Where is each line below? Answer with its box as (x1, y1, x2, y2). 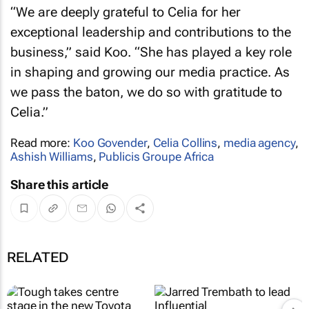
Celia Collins (152, 135, 218, 150)
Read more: (10, 135, 73, 150)
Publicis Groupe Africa (99, 149, 215, 163)
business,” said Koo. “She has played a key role (10, 43, 292, 60)
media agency (223, 135, 295, 150)
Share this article (10, 177, 109, 192)
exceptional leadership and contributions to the (10, 23, 291, 40)
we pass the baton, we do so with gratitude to (10, 83, 282, 100)
